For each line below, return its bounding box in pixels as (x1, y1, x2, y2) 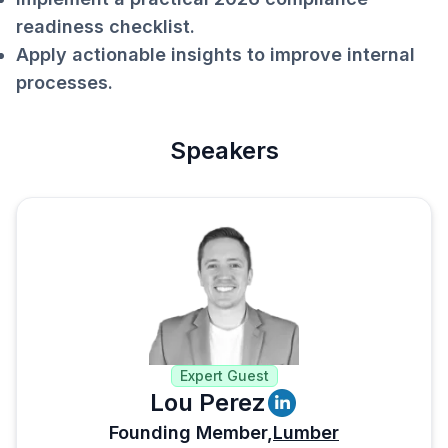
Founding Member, (109, 421, 273, 443)
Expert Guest (179, 366, 269, 384)
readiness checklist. (16, 16, 195, 37)
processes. (16, 72, 113, 93)
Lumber (273, 421, 339, 443)
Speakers (169, 136, 279, 165)
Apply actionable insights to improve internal (16, 44, 415, 65)
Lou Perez (150, 387, 266, 417)
